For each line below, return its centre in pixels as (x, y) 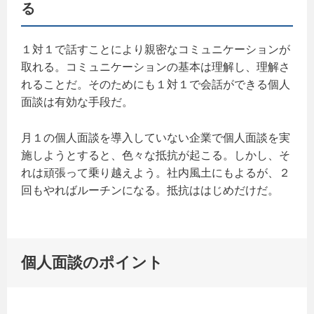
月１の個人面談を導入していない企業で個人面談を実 (156, 137)
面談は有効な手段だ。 (77, 102)
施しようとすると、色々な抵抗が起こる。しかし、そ (156, 155)
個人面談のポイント (92, 262)
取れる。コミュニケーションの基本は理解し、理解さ (156, 67)
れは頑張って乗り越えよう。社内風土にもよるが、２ (156, 172)
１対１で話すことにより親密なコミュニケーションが (156, 50)
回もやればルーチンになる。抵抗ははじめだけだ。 (150, 190)
